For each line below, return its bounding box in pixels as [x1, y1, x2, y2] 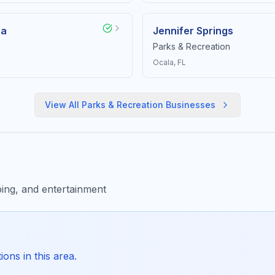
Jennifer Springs [153, 25, 233, 37]
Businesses [163, 99, 215, 110]
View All [45, 99, 82, 110]
